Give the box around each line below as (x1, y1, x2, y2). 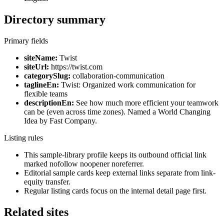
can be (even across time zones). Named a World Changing (24, 107, 210, 116)
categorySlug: (24, 71, 70, 80)
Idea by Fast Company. (24, 116, 97, 125)
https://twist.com (49, 62, 102, 71)
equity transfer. (24, 177, 70, 186)
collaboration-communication (70, 71, 164, 80)
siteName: (24, 53, 57, 62)
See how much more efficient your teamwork (74, 98, 218, 107)
